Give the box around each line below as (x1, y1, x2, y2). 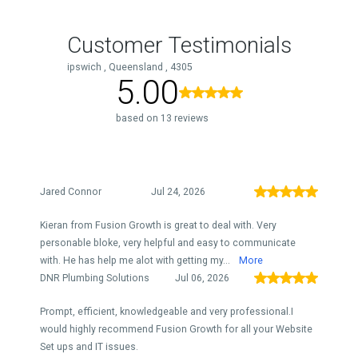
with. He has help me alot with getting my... (40, 255, 233, 266)
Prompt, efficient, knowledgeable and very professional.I (40, 306, 293, 317)
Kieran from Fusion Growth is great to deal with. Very (40, 220, 276, 231)
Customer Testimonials (66, 32, 292, 58)
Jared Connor (40, 186, 101, 197)
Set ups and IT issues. (40, 341, 138, 352)
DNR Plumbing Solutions (40, 272, 149, 284)
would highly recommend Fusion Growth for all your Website (40, 324, 312, 335)
